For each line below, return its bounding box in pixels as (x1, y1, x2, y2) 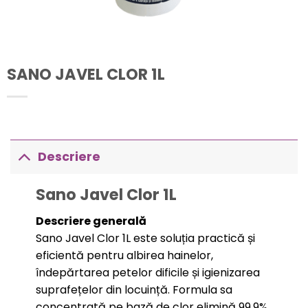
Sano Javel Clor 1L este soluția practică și (35, 230, 255, 247)
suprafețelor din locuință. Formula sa (35, 282, 232, 298)
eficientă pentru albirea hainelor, (35, 247, 213, 264)
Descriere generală (35, 213, 146, 230)
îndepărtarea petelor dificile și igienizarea (35, 265, 260, 281)
